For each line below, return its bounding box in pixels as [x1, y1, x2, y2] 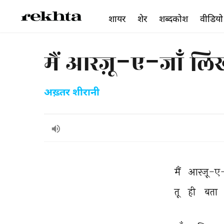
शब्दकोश [159, 13, 188, 24]
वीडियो [200, 13, 223, 24]
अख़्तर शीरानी [44, 86, 99, 99]
